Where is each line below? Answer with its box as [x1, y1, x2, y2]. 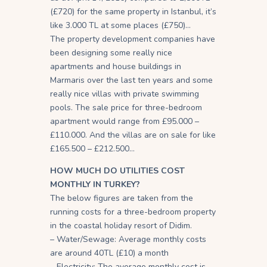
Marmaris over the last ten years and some [50, 74, 213, 86]
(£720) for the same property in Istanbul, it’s [50, 5, 216, 17]
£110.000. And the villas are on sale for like [50, 129, 216, 141]
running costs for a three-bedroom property [50, 206, 216, 218]
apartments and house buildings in [50, 60, 181, 72]
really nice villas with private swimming [50, 88, 199, 100]
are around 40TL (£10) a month [50, 247, 169, 259]
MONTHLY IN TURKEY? [50, 178, 140, 190]
